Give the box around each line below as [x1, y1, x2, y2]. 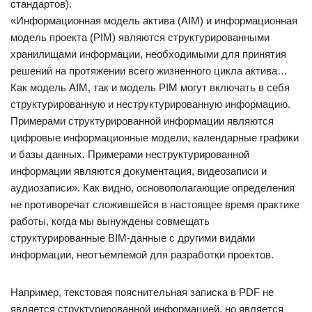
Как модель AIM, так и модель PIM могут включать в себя [10, 81, 290, 93]
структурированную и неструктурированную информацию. [10, 98, 290, 110]
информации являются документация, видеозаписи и [10, 165, 267, 177]
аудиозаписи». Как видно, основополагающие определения [10, 182, 295, 194]
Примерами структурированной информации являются [10, 115, 274, 127]
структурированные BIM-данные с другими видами [10, 232, 255, 244]
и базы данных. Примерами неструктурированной [10, 148, 249, 160]
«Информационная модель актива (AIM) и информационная [10, 15, 297, 26]
